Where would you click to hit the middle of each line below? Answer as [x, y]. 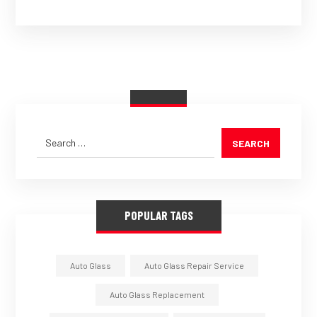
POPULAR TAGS [158, 215]
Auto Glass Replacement [157, 295]
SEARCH [250, 143]
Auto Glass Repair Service [194, 266]
